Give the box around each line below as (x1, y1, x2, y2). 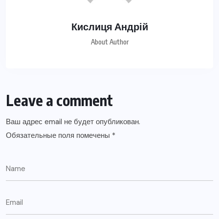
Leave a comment (6, 90, 113, 109)
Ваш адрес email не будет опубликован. (6, 116, 140, 127)
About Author (90, 37, 129, 46)
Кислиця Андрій (71, 20, 148, 32)
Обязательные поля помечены (6, 130, 112, 140)
